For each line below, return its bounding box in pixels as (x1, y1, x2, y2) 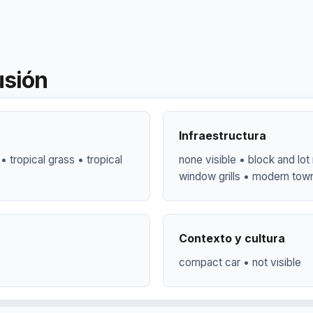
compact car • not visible (179, 256, 301, 269)
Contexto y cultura (179, 231, 285, 245)
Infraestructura (179, 129, 266, 143)
